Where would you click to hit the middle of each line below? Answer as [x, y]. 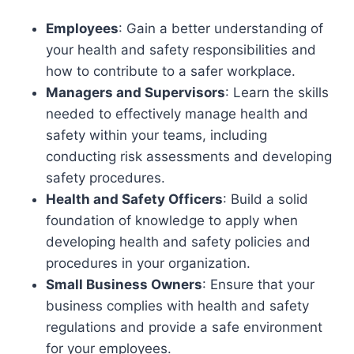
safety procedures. [105, 178]
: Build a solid [265, 199]
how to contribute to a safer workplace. [171, 71]
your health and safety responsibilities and [181, 50]
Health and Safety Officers [134, 199]
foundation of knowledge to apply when [172, 220]
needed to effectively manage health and [177, 114]
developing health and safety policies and [178, 242]
